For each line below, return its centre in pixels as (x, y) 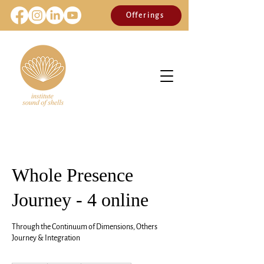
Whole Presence (72, 175)
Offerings (145, 15)
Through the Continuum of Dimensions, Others (85, 227)
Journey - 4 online (80, 200)
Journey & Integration (46, 238)
